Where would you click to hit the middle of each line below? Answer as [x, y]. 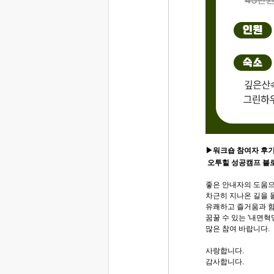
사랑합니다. [225, 250]
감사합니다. [225, 261]
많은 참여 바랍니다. [238, 228]
